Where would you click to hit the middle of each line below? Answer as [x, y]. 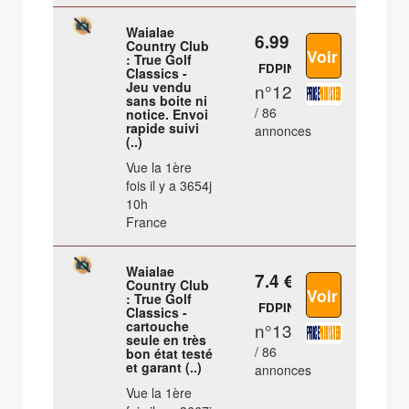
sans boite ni [167, 101]
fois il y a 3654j [169, 186]
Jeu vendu [159, 87]
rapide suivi [163, 128]
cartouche [158, 326]
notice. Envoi [168, 115]
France [147, 222]
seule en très [167, 340]
